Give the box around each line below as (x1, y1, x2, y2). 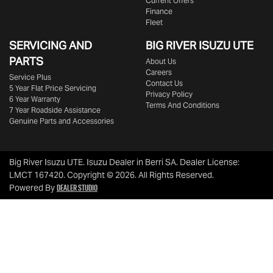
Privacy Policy (146, 90, 193, 99)
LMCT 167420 (9, 169, 63, 180)
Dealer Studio (57, 182, 97, 194)
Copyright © (67, 169, 115, 180)
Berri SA (145, 157, 176, 168)
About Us (146, 57, 176, 66)
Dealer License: (180, 157, 239, 168)
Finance (146, 7, 172, 16)
